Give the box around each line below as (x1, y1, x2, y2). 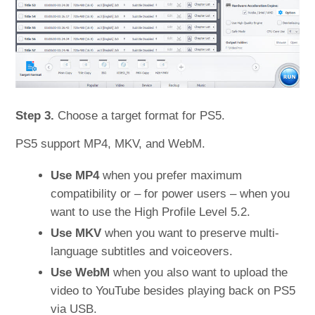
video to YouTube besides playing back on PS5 (51, 283, 296, 297)
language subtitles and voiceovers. (51, 244, 233, 258)
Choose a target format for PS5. (54, 108, 226, 122)
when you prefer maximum (99, 168, 243, 182)
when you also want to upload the (110, 265, 288, 279)
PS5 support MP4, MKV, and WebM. (15, 136, 206, 150)
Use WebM (51, 265, 110, 279)
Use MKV (51, 226, 102, 240)
